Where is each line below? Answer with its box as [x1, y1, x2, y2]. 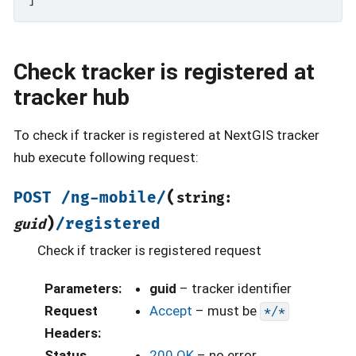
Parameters [44, 280, 118, 296]
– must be [192, 302, 260, 319]
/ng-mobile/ [61, 188, 166, 207]
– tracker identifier [176, 280, 292, 296]
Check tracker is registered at [14, 58, 315, 85]
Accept [149, 302, 192, 319]
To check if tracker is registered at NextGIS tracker [14, 127, 319, 144]
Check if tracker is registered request [37, 242, 261, 258]
